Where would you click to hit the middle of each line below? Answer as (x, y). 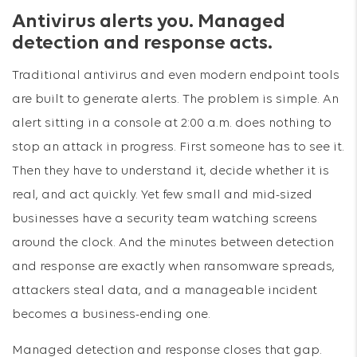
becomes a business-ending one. (111, 315)
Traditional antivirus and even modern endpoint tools (176, 76)
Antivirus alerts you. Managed (149, 22)
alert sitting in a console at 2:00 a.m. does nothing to (172, 124)
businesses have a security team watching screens (165, 219)
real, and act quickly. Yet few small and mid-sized (162, 195)
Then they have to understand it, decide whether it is (171, 171)
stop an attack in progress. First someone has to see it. (178, 147)
